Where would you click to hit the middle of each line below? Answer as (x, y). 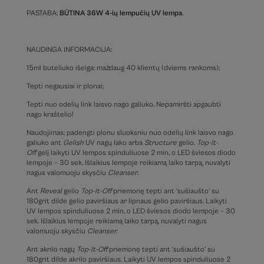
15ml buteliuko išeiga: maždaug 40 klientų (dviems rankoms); (123, 68)
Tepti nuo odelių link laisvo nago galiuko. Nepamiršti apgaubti (123, 105)
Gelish (73, 143)
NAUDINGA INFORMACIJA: (69, 50)
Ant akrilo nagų (51, 250)
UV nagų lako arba (114, 143)
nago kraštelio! (50, 115)
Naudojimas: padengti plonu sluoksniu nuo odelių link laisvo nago (130, 133)
